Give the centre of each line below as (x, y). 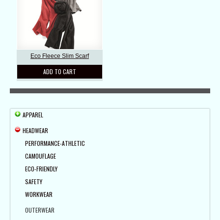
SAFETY (34, 182)
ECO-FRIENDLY (41, 169)
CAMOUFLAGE (41, 156)
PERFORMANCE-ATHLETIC (55, 143)
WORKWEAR (39, 194)
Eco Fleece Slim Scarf (60, 56)
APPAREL (33, 115)
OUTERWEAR (40, 210)
